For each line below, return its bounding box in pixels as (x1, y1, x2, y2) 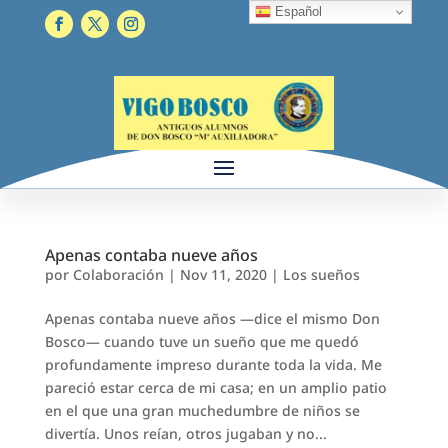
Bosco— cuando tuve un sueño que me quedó (44, 331, 359, 351)
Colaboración (72, 264, 164, 284)
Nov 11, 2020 (179, 264, 267, 284)
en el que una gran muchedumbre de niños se (44, 400, 360, 420)
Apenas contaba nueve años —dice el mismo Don (44, 308, 380, 328)
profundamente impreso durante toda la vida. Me (44, 354, 382, 374)
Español (271, 3, 323, 19)
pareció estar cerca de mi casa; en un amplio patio (44, 377, 387, 397)
